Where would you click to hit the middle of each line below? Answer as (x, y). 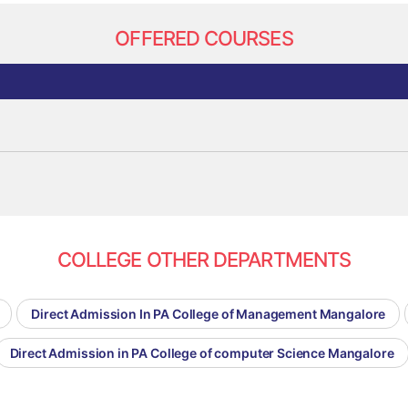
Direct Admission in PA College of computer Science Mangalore (202, 353)
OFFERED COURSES (204, 39)
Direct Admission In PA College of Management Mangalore (209, 314)
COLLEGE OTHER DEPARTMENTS (204, 260)
